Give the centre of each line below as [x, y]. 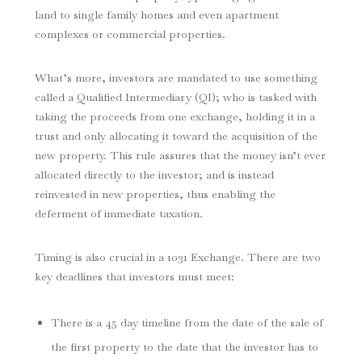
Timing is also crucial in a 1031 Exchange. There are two [177, 257]
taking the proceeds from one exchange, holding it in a [175, 117]
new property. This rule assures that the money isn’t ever [180, 156]
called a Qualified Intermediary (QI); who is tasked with [175, 97]
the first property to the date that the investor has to [184, 347]
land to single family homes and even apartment [156, 15]
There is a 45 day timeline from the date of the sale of [187, 323]
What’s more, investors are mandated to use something [176, 78]
